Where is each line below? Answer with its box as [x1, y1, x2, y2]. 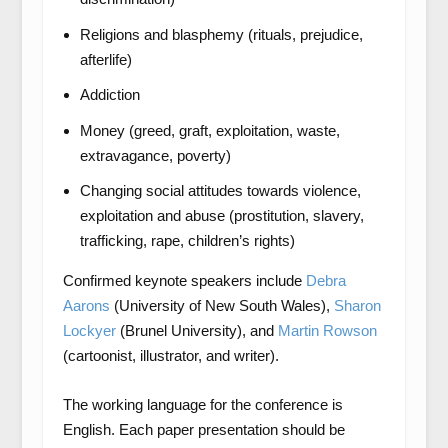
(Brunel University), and [115, 322, 278, 339]
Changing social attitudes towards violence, [79, 182, 361, 199]
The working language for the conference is [62, 396, 343, 413]
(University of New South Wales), [109, 297, 334, 314]
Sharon [333, 297, 381, 314]
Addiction [79, 86, 140, 103]
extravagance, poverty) [79, 146, 231, 164]
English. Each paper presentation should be [62, 421, 345, 438]
